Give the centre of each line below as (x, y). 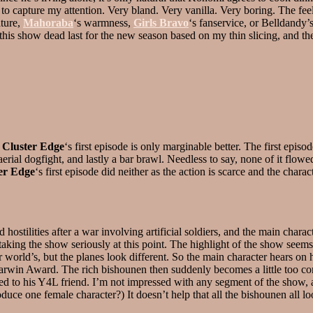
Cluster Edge (33, 146)
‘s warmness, (103, 22)
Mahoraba (48, 22)
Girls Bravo (161, 22)
